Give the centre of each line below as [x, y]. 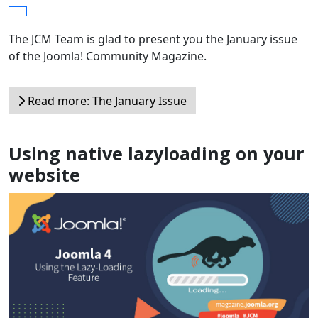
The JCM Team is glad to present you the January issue [153, 39]
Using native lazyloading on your [157, 153]
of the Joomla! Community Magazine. [108, 56]
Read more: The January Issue [106, 100]
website [44, 174]
